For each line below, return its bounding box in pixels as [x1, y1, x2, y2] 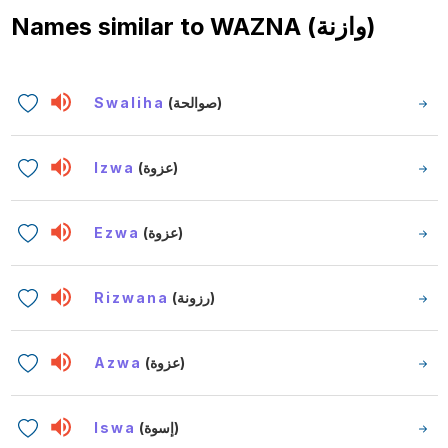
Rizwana [94, 288, 170, 306]
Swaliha [94, 93, 166, 111]
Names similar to [10, 11, 210, 41]
